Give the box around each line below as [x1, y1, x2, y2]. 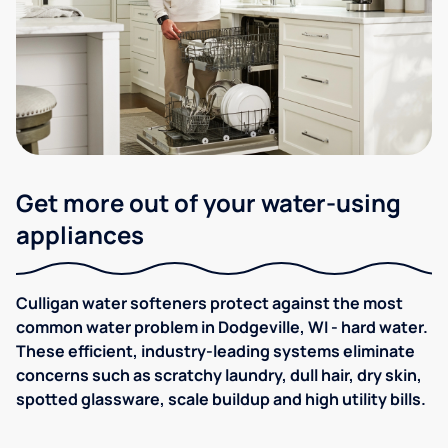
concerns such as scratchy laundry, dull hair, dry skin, [16, 363, 422, 386]
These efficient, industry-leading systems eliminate [16, 339, 415, 362]
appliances [16, 217, 144, 251]
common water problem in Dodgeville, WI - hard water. [16, 315, 428, 338]
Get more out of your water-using [16, 185, 401, 219]
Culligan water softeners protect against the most [16, 291, 403, 314]
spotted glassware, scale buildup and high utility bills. [16, 387, 426, 410]
